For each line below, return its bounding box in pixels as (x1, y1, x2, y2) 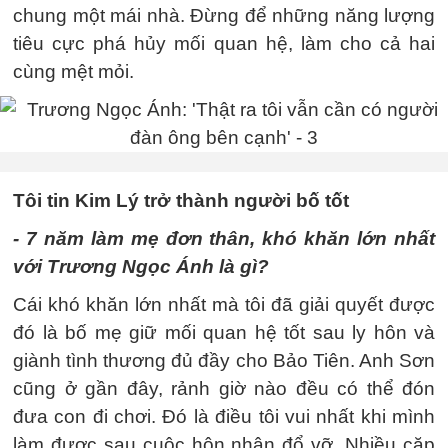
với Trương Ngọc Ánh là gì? (13, 256, 269, 277)
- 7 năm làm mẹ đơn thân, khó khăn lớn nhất (13, 228, 435, 249)
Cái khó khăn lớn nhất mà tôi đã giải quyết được (13, 294, 435, 315)
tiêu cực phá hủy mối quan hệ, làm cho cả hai (13, 33, 435, 54)
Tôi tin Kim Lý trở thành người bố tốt (13, 190, 349, 211)
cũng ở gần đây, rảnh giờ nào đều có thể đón (13, 378, 435, 399)
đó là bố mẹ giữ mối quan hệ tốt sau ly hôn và (13, 322, 435, 343)
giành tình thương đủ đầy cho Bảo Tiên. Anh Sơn (13, 350, 435, 371)
